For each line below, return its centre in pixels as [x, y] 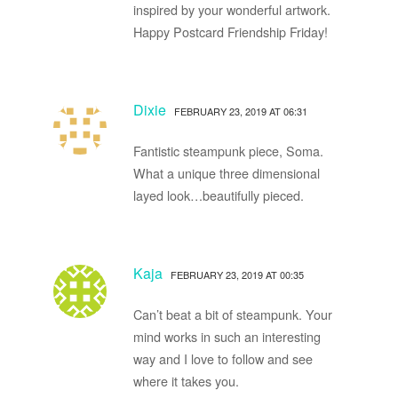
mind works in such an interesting [227, 336]
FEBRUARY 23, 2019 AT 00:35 [237, 274]
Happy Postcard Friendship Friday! [230, 31]
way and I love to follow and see [223, 358]
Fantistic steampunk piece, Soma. [228, 150]
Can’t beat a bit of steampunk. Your [232, 314]
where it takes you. [186, 380]
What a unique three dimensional [226, 172]
